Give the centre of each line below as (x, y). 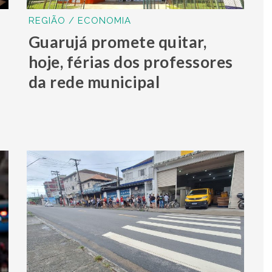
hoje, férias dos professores (131, 62)
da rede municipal (94, 82)
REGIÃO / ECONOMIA (80, 20)
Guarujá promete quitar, (117, 42)
